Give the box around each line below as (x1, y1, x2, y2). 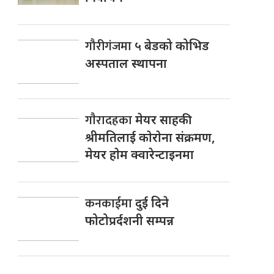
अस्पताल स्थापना (85, 54, 168, 72)
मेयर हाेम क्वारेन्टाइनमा (85, 146, 194, 163)
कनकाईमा (85, 193, 136, 214)
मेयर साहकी (135, 111, 193, 128)
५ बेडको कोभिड (135, 37, 210, 54)
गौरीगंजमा (85, 35, 135, 57)
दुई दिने (135, 194, 169, 211)
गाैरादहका (85, 109, 136, 131)
